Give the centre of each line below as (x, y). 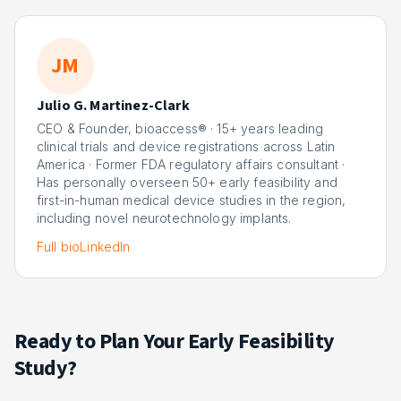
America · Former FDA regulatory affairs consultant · (191, 164)
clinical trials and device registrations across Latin (186, 146)
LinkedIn (105, 247)
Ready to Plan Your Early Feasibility (175, 341)
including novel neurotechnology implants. (164, 218)
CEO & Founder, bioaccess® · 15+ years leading (180, 128)
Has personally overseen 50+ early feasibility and (187, 182)
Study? (46, 368)
